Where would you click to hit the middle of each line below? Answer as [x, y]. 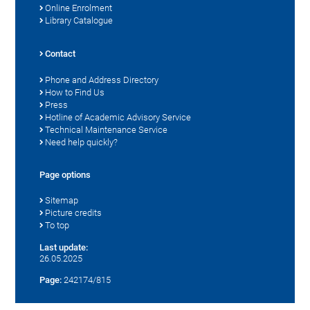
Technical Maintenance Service [107, 129]
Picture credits [74, 212]
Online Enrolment [79, 8]
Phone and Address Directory [102, 80]
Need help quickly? [82, 142]
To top [57, 225]
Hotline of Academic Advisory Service [118, 117]
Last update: [64, 247]
